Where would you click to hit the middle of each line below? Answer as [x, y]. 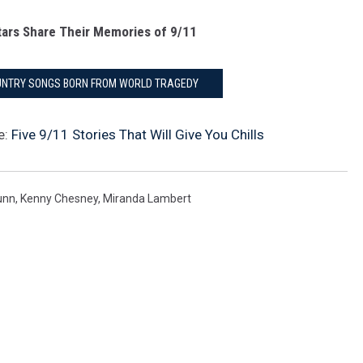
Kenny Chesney [59, 199]
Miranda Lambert [147, 199]
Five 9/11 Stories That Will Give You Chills [138, 135]
